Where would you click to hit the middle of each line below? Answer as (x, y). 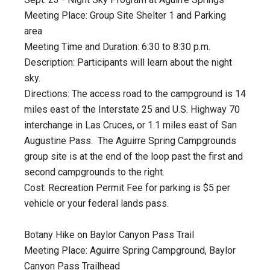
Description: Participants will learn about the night (128, 63)
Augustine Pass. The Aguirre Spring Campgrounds (130, 141)
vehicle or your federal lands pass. (96, 204)
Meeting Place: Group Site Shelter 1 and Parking (125, 16)
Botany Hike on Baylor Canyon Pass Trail (109, 235)
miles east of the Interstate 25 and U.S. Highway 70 (132, 110)
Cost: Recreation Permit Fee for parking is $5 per (127, 188)
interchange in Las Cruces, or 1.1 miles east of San (130, 125)
